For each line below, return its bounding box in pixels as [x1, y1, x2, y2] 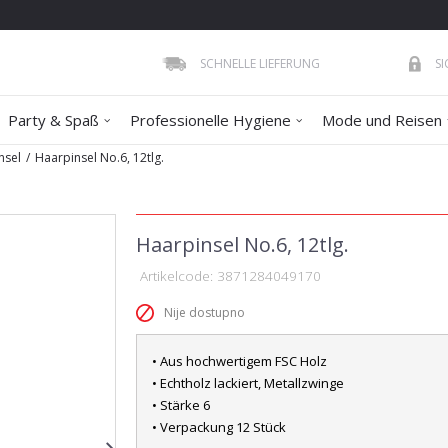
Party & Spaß [8, 110, 99, 130]
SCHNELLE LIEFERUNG [199, 55, 320, 72]
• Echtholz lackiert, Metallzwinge [151, 374, 344, 392]
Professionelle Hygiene [130, 110, 291, 130]
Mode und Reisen [322, 110, 442, 130]
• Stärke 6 [151, 396, 210, 414]
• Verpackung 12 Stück [151, 418, 286, 436]
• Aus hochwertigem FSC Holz [151, 352, 327, 370]
